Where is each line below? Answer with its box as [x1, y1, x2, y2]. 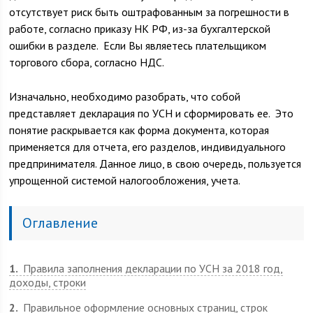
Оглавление [22, 214, 99, 232]
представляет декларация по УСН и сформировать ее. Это [9, 106, 294, 120]
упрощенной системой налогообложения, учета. [9, 173, 241, 187]
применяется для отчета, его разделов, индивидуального [9, 140, 286, 154]
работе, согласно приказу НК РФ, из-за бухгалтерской [9, 22, 271, 36]
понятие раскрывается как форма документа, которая [9, 123, 270, 137]
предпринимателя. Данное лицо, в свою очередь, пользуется [9, 156, 302, 170]
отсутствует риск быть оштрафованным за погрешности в [9, 5, 290, 19]
